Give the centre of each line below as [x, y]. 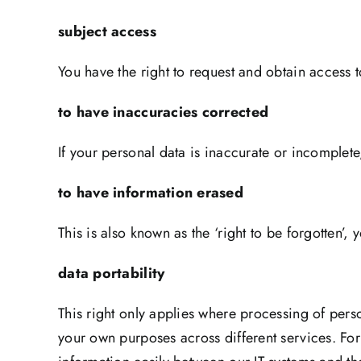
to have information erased [202, 193]
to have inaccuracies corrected [201, 112]
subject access [137, 32]
